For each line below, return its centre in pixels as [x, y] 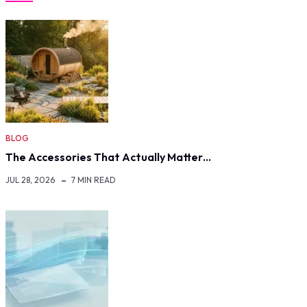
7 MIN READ [94, 180]
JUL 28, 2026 [30, 180]
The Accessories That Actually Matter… [108, 157]
